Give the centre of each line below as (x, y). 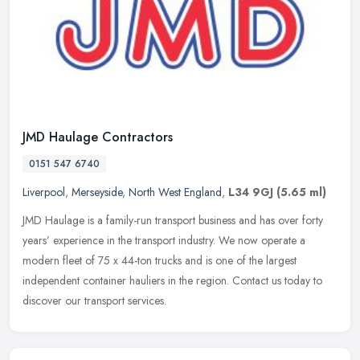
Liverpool (44, 192)
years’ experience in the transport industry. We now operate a (164, 241)
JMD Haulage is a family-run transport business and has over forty (173, 221)
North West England (175, 192)
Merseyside (97, 192)
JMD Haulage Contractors (98, 137)
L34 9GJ (251, 192)
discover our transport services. (94, 301)
